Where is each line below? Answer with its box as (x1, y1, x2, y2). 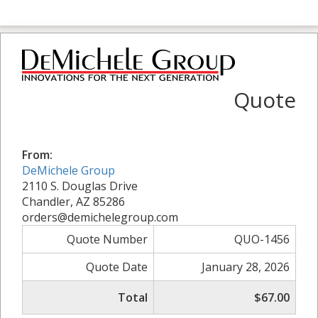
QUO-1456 (234, 231, 290, 247)
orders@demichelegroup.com (22, 209, 178, 225)
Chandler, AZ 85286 (22, 193, 125, 209)
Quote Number (67, 231, 148, 247)
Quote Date (86, 258, 148, 275)
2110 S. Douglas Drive (22, 177, 138, 194)
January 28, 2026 (202, 258, 290, 275)
